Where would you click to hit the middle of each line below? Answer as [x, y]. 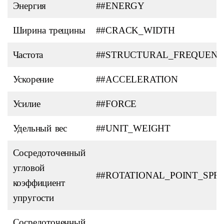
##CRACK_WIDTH [135, 30]
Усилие [26, 104]
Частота [28, 55]
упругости [33, 198]
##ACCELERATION [137, 79]
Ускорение [33, 79]
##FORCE [116, 104]
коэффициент [39, 183]
